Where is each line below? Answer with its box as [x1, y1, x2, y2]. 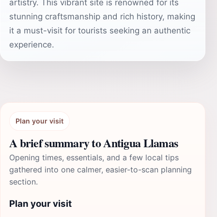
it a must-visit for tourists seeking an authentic [9, 26, 190, 35]
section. [9, 177, 38, 186]
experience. [9, 40, 54, 49]
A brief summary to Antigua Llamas [9, 134, 178, 151]
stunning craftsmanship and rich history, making [9, 12, 195, 21]
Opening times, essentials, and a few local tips [9, 153, 179, 162]
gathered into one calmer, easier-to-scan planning [9, 165, 192, 174]
